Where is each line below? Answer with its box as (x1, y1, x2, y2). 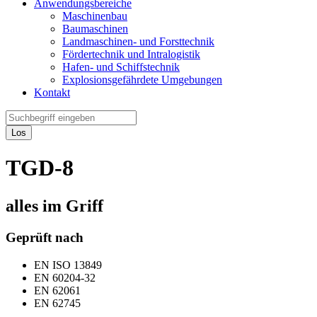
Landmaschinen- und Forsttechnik (62, 35, 214, 47)
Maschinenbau (62, 10, 127, 22)
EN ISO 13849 (34, 258, 102, 271)
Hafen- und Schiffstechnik (62, 61, 180, 73)
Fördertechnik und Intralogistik (62, 48, 200, 60)
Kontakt (34, 86, 70, 98)
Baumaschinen (62, 23, 128, 35)
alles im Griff (6, 196, 103, 215)
